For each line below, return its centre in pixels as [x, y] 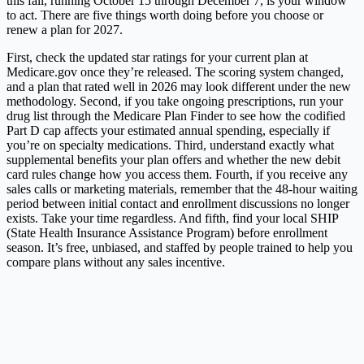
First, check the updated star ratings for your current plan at [157, 57]
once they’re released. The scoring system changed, [210, 71]
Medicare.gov [42, 71]
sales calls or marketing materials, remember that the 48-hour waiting [182, 188]
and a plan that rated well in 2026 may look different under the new [179, 86]
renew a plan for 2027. [65, 29]
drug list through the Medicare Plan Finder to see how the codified [176, 115]
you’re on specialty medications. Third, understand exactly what [170, 145]
